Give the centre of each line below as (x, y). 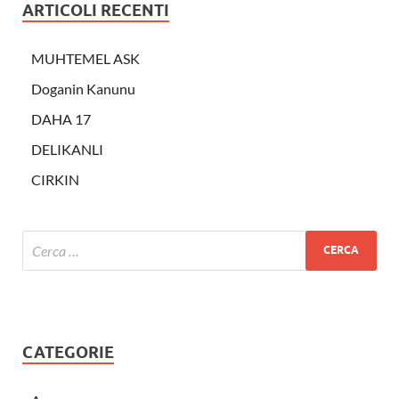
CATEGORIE (68, 352)
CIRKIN (55, 179)
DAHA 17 (61, 118)
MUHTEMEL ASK (85, 58)
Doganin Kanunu (83, 88)
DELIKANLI (67, 149)
